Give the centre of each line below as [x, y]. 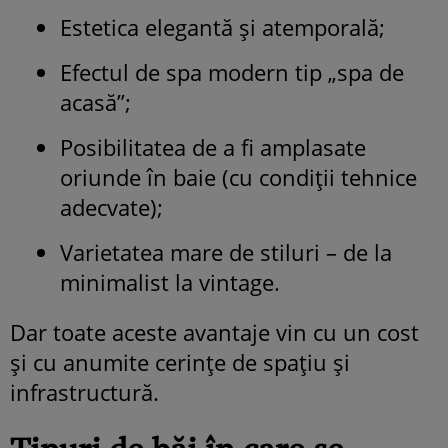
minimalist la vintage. [170, 281]
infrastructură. [84, 391]
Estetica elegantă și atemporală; [222, 26]
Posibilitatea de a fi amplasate [213, 146]
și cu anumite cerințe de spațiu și [180, 361]
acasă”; [95, 101]
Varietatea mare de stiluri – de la [226, 251]
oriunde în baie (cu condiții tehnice [238, 176]
